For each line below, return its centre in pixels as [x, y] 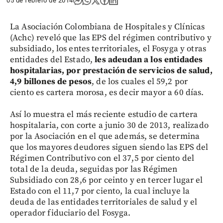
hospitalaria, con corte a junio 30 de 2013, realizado [109, 125]
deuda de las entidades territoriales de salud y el [104, 202]
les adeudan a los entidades [148, 60]
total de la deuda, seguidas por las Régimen [94, 169]
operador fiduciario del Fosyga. [70, 213]
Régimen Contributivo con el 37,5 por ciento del [102, 158]
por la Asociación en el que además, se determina [105, 136]
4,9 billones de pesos [51, 82]
